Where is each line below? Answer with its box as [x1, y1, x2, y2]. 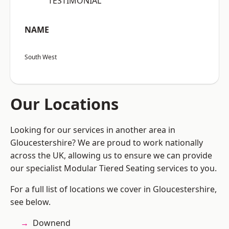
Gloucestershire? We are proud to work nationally [10, 137, 203, 149]
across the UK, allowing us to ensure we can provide [10, 150, 212, 162]
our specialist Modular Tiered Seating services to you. [10, 163, 217, 174]
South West [25, 53, 57, 62]
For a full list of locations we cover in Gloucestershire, [10, 184, 217, 195]
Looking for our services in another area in [10, 124, 175, 136]
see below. [10, 196, 51, 208]
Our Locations [10, 93, 119, 115]
